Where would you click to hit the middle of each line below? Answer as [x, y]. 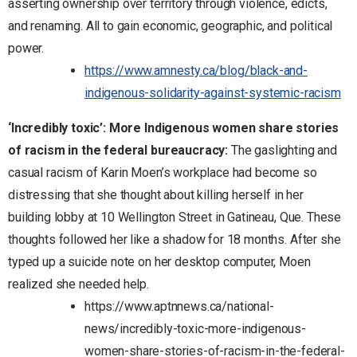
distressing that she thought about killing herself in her [156, 194]
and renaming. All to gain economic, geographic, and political [171, 25]
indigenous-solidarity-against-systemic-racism [213, 92]
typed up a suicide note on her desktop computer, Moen [159, 261]
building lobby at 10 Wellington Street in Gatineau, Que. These [175, 217]
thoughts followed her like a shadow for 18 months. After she [175, 239]
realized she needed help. [78, 284]
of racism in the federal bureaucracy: [120, 150]
